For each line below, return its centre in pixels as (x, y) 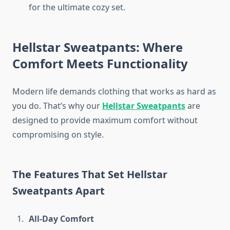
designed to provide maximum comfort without (105, 120)
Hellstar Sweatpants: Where (98, 47)
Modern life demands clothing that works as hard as (114, 92)
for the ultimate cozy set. (77, 7)
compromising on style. (58, 135)
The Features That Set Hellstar (90, 175)
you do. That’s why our (57, 106)
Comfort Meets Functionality (100, 64)
